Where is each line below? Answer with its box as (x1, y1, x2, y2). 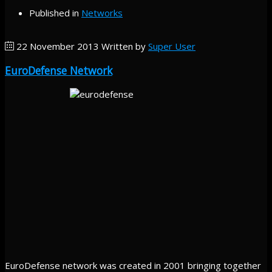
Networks (81, 7, 123, 19)
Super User (148, 40, 195, 52)
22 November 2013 (14, 40, 101, 52)
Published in (29, 7, 79, 19)
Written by (101, 40, 148, 52)
